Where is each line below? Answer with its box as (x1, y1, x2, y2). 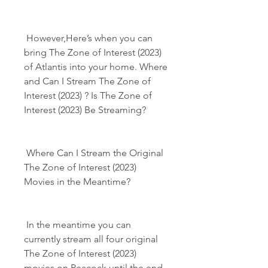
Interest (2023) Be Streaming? (24, 104, 146, 115)
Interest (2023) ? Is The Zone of (24, 90, 152, 101)
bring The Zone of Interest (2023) (24, 47, 162, 58)
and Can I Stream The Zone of (24, 75, 151, 87)
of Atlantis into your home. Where (24, 61, 167, 72)
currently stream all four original (24, 233, 158, 245)
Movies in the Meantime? (24, 176, 130, 187)
